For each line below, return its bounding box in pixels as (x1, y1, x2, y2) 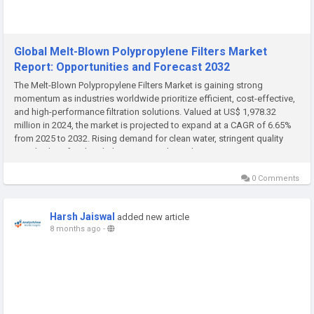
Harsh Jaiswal (50, 210, 115, 222)
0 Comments (250, 173, 299, 183)
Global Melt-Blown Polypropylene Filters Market (14, 44, 267, 58)
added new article (117, 211, 189, 222)
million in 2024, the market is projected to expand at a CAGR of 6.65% (14, 119, 292, 130)
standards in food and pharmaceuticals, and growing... (14, 146, 235, 157)
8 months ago (50, 224, 101, 233)
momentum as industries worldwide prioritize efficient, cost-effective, (14, 93, 295, 104)
